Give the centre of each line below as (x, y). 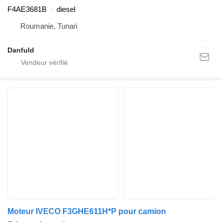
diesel (66, 9)
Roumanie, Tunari (49, 26)
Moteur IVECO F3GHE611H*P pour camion (87, 212)
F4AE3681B (27, 9)
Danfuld (21, 50)
